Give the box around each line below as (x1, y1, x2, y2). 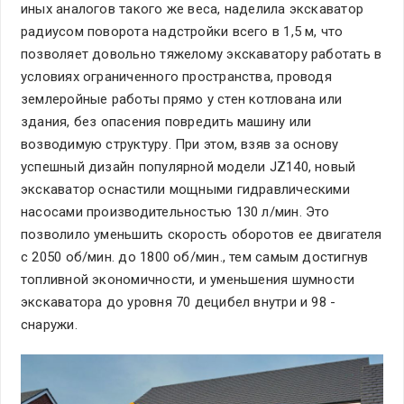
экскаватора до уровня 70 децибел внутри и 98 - (21, 294, 336, 311)
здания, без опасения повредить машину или (21, 114, 312, 131)
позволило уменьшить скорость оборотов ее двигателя (21, 226, 382, 243)
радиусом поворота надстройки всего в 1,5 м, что (21, 23, 344, 41)
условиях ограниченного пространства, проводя (21, 69, 332, 86)
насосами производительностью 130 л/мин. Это (21, 204, 330, 221)
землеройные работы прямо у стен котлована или (21, 91, 343, 108)
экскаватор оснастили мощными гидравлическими (21, 181, 350, 198)
